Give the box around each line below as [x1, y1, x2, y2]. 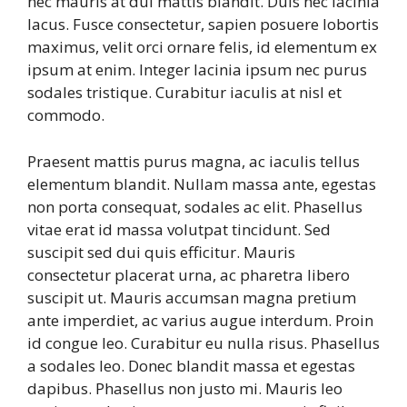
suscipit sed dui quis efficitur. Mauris [27, 241, 295, 263]
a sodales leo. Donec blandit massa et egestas [27, 354, 355, 376]
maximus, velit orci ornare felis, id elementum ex [27, 36, 377, 58]
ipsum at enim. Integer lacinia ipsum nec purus [27, 59, 367, 81]
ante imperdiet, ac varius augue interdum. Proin [27, 309, 373, 331]
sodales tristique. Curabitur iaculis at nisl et [27, 82, 342, 104]
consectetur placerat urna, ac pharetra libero [27, 263, 350, 285]
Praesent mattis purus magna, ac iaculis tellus [27, 150, 360, 172]
